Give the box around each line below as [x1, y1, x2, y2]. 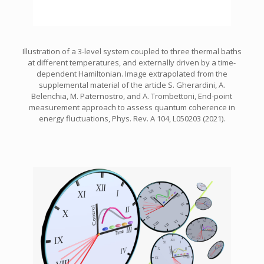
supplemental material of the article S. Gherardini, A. [38, 79, 225, 90]
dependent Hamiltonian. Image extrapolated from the [36, 68, 227, 79]
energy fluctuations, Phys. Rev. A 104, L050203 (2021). [38, 113, 225, 124]
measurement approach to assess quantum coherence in [28, 101, 235, 113]
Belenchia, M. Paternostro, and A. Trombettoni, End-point [31, 90, 233, 101]
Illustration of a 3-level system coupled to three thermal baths [22, 45, 242, 57]
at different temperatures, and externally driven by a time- [28, 57, 236, 68]
